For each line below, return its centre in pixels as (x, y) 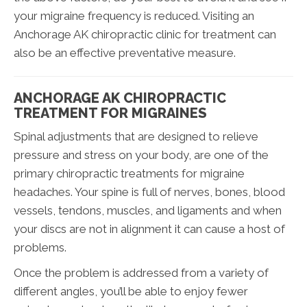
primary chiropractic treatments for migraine (129, 173)
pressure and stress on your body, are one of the (141, 155)
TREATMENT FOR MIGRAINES (110, 113)
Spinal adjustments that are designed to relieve (136, 136)
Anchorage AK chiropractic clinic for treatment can (145, 34)
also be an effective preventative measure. (125, 52)
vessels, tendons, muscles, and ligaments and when (148, 210)
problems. (40, 247)
